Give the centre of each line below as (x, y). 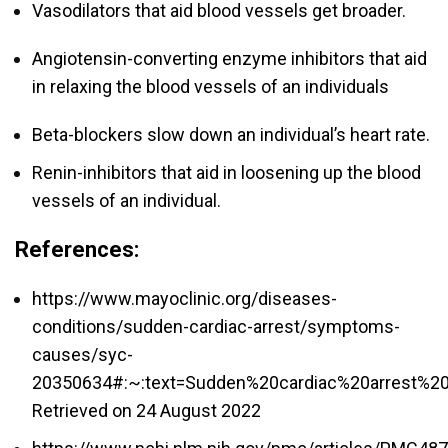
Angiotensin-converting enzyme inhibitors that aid (229, 59)
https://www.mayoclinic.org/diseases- (184, 299)
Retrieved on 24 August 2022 (148, 411)
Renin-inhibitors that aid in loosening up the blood (226, 173)
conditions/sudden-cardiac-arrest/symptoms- (216, 327)
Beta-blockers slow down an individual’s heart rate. (231, 135)
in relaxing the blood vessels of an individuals (212, 87)
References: (77, 250)
